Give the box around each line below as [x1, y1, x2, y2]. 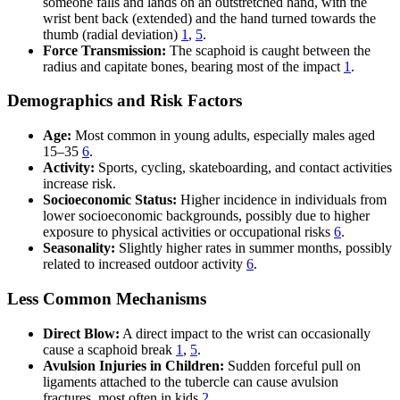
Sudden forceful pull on [224, 357, 361, 373]
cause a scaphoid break [43, 341, 176, 357]
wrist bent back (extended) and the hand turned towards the [43, 10, 376, 26]
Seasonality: [43, 240, 115, 256]
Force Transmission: [43, 42, 166, 58]
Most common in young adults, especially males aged [71, 128, 375, 144]
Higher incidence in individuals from [177, 192, 387, 208]
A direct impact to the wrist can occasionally [120, 325, 371, 341]
